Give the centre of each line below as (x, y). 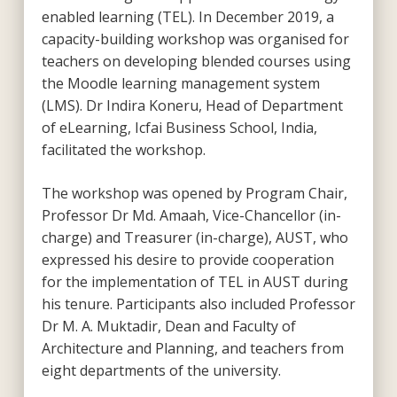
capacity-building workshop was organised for (195, 39)
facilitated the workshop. (123, 149)
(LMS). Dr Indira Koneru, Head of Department (192, 105)
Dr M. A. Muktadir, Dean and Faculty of (168, 326)
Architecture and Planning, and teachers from (192, 348)
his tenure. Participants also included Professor (198, 304)
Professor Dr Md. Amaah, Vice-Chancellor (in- (191, 215)
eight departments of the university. (161, 370)
